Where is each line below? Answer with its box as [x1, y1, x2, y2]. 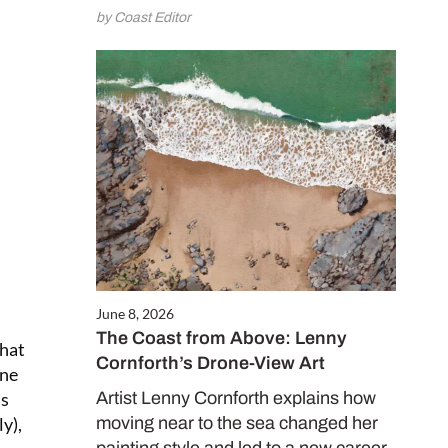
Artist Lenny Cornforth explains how [96, 388, 376, 409]
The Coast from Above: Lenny [96, 328, 347, 349]
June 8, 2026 [96, 305, 174, 323]
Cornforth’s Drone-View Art [96, 353, 325, 374]
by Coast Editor [96, 9, 191, 25]
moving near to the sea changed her [96, 413, 378, 434]
